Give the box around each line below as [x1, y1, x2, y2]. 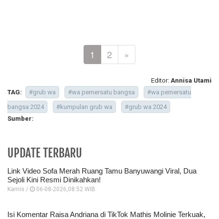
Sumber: [7, 115, 34, 123]
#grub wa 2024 [125, 103, 167, 111]
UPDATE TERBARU [7, 146, 82, 161]
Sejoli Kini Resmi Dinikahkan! [7, 175, 101, 184]
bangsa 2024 [7, 103, 44, 111]
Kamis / [7, 186, 30, 193]
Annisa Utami [171, 77, 212, 85]
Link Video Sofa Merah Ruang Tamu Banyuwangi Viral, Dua [7, 167, 197, 175]
